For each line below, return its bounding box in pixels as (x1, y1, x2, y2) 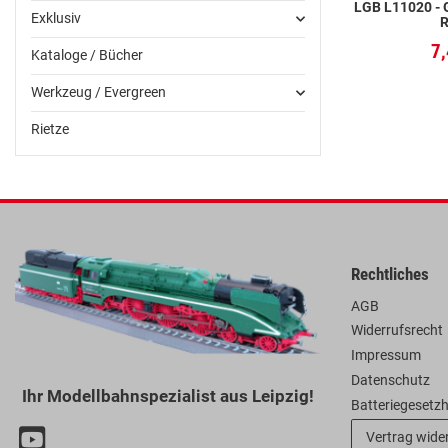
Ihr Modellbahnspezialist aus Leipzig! (22, 385, 314, 406)
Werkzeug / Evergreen (31, 84, 166, 101)
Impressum (351, 347, 421, 364)
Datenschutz (351, 371, 430, 388)
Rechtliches (351, 264, 429, 285)
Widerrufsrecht (351, 322, 443, 339)
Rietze (31, 121, 69, 138)
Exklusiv (31, 10, 81, 27)
